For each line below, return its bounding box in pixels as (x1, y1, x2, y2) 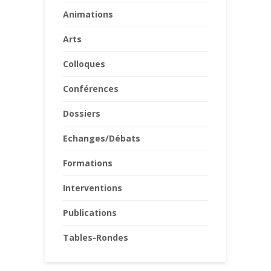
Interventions (63, 181, 122, 194)
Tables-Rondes (63, 231, 128, 243)
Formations (63, 157, 113, 169)
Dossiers (63, 107, 100, 119)
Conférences (63, 82, 119, 94)
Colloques (63, 57, 105, 70)
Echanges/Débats (63, 132, 140, 144)
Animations (63, 8, 113, 20)
